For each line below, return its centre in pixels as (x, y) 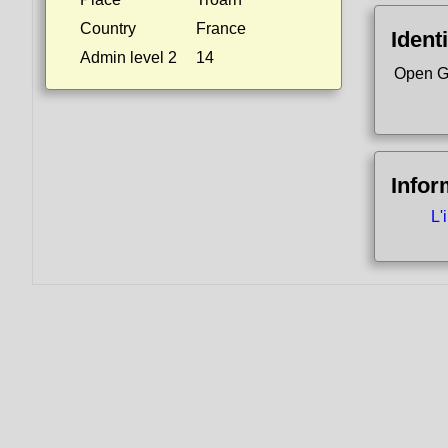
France (221, 28)
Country (108, 28)
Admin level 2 (128, 57)
